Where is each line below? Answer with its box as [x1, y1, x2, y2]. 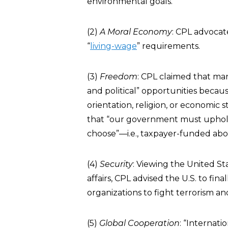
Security [100, 159, 133, 169]
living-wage [90, 41, 137, 51]
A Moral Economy [100, 27, 172, 37]
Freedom [100, 72, 137, 81]
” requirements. [137, 41, 200, 51]
